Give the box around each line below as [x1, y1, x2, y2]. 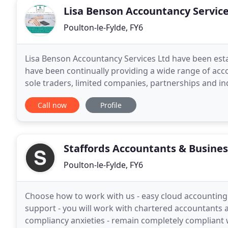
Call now [38, 100, 67, 110]
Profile [100, 100, 122, 110]
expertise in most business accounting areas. [25, 90, 198, 101]
